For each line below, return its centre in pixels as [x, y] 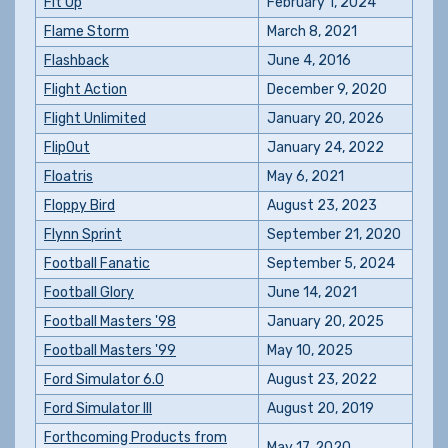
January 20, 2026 [325, 118]
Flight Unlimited [95, 118]
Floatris [68, 176]
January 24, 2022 [325, 147]
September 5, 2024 [331, 263]
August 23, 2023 [322, 205]
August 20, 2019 [320, 408]
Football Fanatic [97, 263]
